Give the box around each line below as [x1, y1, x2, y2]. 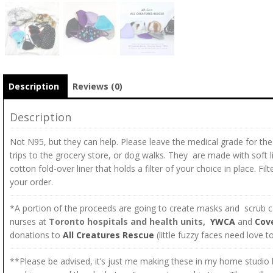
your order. [10, 176, 53, 188]
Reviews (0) [73, 80, 122, 93]
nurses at [10, 216, 49, 228]
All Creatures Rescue [63, 229, 157, 241]
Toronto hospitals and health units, [49, 216, 205, 228]
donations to [10, 229, 63, 241]
